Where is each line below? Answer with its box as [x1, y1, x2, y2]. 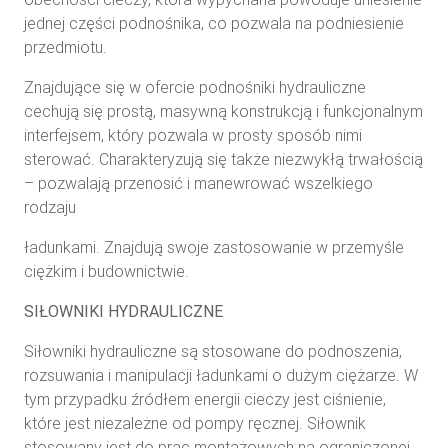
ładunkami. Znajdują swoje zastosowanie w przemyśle [24, 237, 404, 257]
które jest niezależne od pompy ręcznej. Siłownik [24, 413, 366, 433]
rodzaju [24, 197, 76, 217]
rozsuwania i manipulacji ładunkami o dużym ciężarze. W [24, 365, 418, 385]
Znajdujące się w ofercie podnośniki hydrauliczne [24, 77, 366, 97]
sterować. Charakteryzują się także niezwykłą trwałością [24, 149, 423, 169]
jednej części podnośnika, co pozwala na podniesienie [24, 13, 404, 33]
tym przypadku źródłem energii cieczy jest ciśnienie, [24, 389, 386, 409]
